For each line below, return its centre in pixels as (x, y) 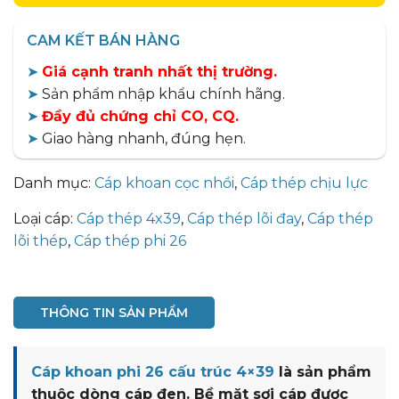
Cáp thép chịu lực (304, 183)
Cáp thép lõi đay (244, 219)
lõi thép (41, 241)
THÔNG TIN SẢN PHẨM (114, 313)
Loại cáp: (43, 219)
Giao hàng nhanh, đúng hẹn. (142, 138)
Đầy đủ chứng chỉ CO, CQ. (140, 116)
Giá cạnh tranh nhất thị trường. (159, 72)
